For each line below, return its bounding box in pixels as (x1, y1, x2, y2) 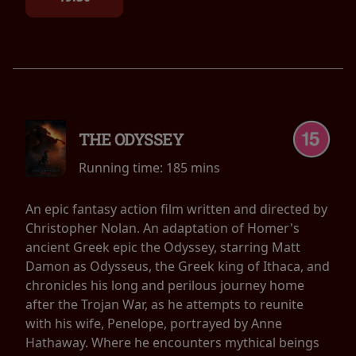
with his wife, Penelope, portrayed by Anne (25, 315, 282, 333)
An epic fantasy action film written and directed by (25, 200, 327, 219)
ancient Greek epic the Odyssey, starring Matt (25, 238, 300, 257)
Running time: (78, 159, 166, 177)
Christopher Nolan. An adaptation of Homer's (25, 219, 300, 238)
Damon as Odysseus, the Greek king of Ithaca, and (25, 257, 330, 276)
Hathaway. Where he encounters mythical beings (25, 334, 319, 352)
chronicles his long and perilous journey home (25, 277, 304, 295)
